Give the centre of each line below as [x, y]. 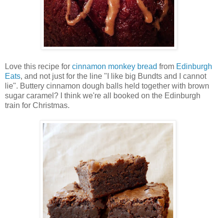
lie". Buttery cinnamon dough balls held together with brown [107, 86]
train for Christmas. [37, 105]
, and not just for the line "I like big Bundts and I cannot [113, 76]
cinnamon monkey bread [115, 66]
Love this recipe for [38, 66]
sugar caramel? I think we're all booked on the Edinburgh [103, 95]
